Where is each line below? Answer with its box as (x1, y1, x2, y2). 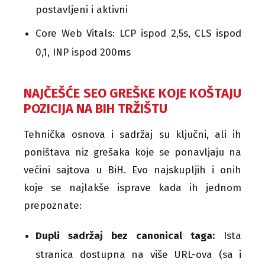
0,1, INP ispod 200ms (35, 46, 131, 59)
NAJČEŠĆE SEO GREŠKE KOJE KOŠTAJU (24, 85, 241, 101)
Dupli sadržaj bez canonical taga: (35, 229, 215, 242)
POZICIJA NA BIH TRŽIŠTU (24, 100, 167, 117)
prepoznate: (24, 199, 82, 212)
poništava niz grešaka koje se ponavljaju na (24, 146, 241, 159)
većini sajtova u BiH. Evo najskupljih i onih (24, 163, 241, 176)
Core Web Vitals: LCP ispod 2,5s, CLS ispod (35, 27, 241, 40)
